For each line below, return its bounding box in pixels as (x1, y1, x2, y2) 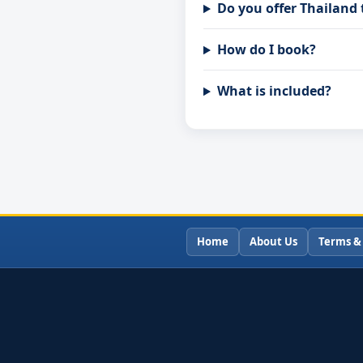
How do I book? (216, 41, 316, 59)
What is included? (216, 82, 331, 100)
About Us (250, 234, 297, 250)
